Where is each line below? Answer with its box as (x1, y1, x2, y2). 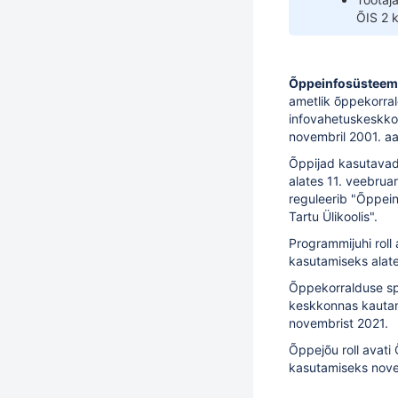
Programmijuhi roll (289, 235, 392, 251)
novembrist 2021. (289, 315, 388, 330)
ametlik (289, 93, 334, 108)
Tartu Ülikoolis (289, 209, 370, 224)
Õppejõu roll (289, 342, 359, 357)
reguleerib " (289, 191, 356, 206)
